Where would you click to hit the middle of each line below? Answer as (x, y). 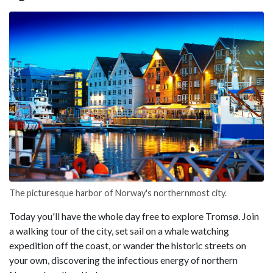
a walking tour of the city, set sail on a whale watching (119, 230)
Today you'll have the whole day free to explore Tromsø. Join (134, 216)
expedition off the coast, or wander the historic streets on (128, 245)
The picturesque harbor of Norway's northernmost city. (118, 193)
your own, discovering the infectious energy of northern (123, 260)
